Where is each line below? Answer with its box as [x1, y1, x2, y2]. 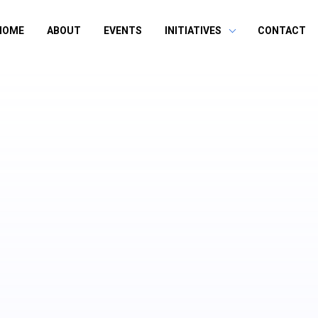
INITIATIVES [165, 24, 221, 36]
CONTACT [258, 24, 306, 36]
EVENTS [104, 24, 142, 36]
